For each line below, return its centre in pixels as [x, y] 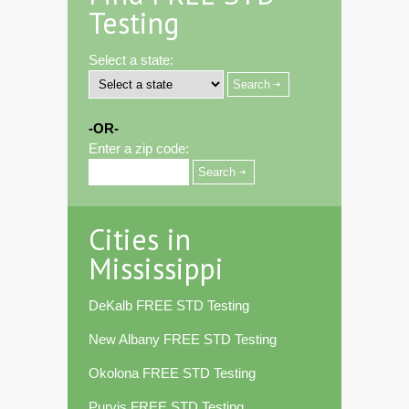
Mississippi [156, 269]
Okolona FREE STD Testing [172, 373]
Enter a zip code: [139, 149]
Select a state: [131, 60]
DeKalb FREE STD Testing [169, 306]
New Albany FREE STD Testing [183, 340]
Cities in [140, 240]
